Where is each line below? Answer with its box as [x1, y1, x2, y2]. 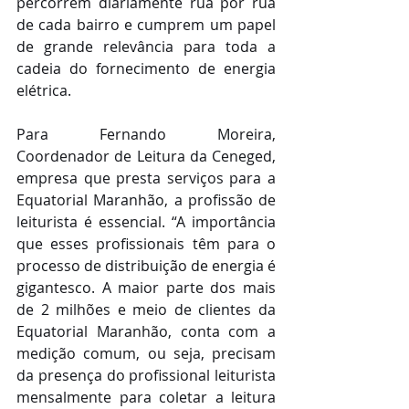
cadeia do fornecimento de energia [16, 58, 276, 79]
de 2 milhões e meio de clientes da [16, 299, 276, 320]
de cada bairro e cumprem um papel [16, 15, 276, 36]
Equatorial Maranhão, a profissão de [16, 190, 276, 211]
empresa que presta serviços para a [16, 168, 276, 189]
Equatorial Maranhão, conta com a [16, 321, 276, 342]
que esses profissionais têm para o [16, 234, 276, 255]
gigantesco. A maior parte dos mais [16, 278, 276, 299]
